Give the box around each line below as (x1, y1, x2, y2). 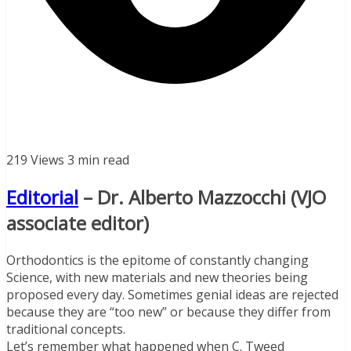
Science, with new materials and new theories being (6, 268, 308, 286)
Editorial (6, 183, 78, 210)
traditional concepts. (6, 320, 125, 338)
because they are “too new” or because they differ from (6, 302, 331, 320)
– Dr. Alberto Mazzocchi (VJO (78, 183, 326, 210)
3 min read (67, 150, 129, 168)
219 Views (6, 150, 64, 168)
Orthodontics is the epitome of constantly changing (6, 251, 309, 269)
